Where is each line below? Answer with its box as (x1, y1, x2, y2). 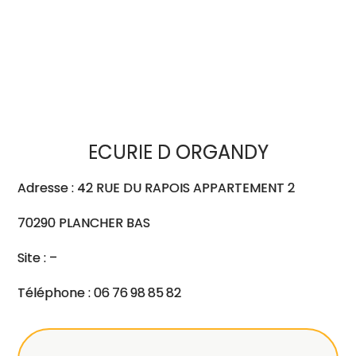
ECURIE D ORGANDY (87, 139, 269, 165)
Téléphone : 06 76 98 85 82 (17, 284, 182, 302)
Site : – (17, 249, 58, 267)
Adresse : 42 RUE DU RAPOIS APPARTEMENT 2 (17, 179, 296, 197)
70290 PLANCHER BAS (17, 214, 151, 232)
